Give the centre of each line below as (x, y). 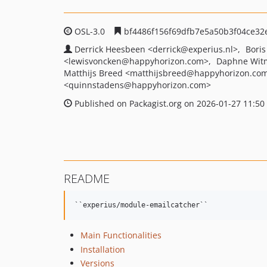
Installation (103, 249)
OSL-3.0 (90, 31)
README (87, 178)
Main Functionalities (121, 235)
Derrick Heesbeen (111, 49)
